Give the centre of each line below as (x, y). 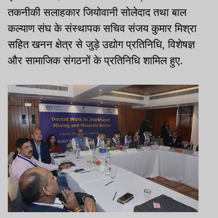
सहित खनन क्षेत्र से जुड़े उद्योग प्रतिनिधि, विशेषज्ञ (101, 45)
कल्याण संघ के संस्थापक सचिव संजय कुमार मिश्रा (102, 29)
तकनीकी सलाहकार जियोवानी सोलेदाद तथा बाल (97, 13)
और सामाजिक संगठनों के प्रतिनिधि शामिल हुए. (95, 61)
